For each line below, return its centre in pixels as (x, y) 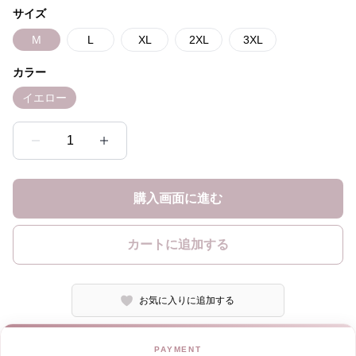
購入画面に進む (178, 198)
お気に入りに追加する (187, 300)
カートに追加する (178, 244)
